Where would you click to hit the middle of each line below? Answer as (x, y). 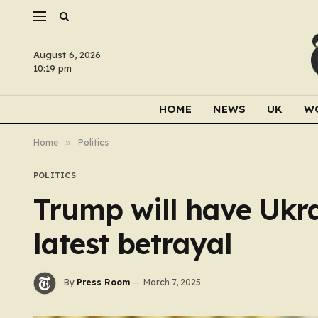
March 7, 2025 (172, 283)
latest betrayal (133, 243)
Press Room (103, 283)
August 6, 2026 (67, 55)
